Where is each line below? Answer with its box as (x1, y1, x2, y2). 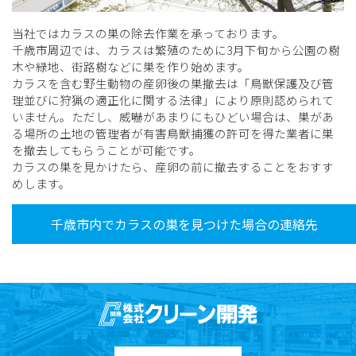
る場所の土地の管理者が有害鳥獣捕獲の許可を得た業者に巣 (12, 125, 334, 142)
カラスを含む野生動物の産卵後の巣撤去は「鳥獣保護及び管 (12, 75, 334, 92)
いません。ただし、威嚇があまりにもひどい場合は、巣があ (12, 108, 334, 126)
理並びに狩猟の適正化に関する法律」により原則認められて (12, 91, 334, 109)
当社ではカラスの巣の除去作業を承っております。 (12, 25, 284, 42)
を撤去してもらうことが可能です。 (12, 141, 201, 159)
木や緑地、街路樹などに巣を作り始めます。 (12, 58, 250, 75)
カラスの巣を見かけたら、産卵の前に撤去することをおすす (12, 158, 334, 176)
